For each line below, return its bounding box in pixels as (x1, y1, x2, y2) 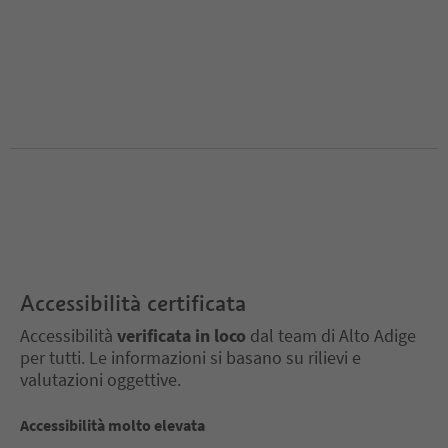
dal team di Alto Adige (246, 323, 416, 347)
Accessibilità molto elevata (20, 414, 205, 435)
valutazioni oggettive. (20, 367, 181, 391)
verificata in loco (117, 323, 246, 347)
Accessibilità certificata (20, 288, 246, 317)
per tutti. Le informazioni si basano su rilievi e (20, 345, 361, 369)
